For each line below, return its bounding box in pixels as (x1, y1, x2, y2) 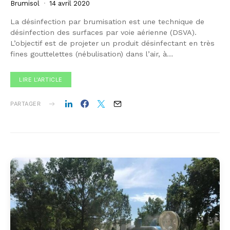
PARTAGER (10, 100, 41, 108)
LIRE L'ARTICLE (19, 76, 63, 84)
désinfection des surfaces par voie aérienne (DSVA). (10, 28, 197, 37)
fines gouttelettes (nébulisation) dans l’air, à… (10, 50, 173, 59)
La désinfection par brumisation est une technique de (10, 17, 204, 26)
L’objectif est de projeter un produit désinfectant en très (10, 39, 215, 48)
